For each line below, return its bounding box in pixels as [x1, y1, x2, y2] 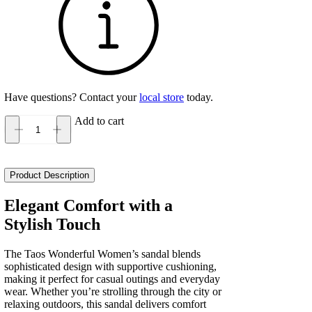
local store [139, 91, 184, 104]
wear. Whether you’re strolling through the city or [4, 285, 221, 297]
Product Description [10, 170, 89, 181]
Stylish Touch [4, 214, 100, 233]
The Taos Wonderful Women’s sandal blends [4, 247, 201, 260]
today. [184, 91, 213, 104]
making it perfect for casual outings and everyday [4, 272, 220, 285]
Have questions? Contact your [4, 91, 139, 104]
